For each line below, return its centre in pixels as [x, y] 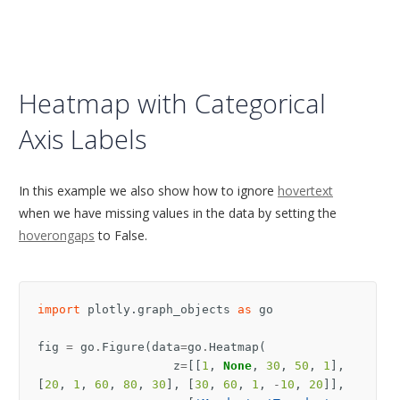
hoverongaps [57, 236]
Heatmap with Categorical [172, 104]
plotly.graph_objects [159, 310]
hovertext [305, 191]
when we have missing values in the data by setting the [178, 213]
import [59, 310]
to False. [121, 236]
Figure [123, 347]
